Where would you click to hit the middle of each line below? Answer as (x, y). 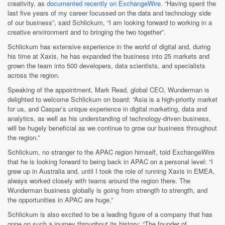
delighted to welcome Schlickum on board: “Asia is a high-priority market (113, 99)
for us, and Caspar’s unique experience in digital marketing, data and (107, 108)
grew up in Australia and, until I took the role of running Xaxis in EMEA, (111, 171)
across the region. (34, 75)
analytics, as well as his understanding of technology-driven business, (109, 118)
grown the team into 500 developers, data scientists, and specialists (106, 65)
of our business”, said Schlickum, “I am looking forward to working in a (110, 22)
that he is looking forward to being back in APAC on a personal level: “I (110, 161)
